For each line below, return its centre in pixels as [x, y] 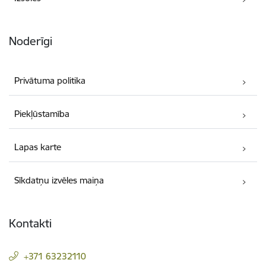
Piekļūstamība [42, 114]
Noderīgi [31, 41]
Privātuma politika [50, 81]
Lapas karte [38, 147]
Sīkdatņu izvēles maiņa [59, 180]
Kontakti [30, 224]
